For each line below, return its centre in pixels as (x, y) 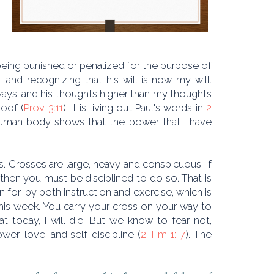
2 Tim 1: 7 (163, 235)
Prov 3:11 (43, 108)
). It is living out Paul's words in (135, 108)
